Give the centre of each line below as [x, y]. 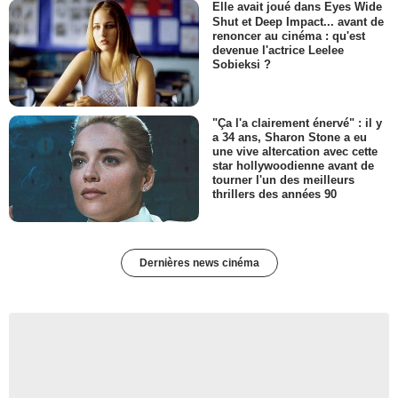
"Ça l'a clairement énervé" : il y [297, 123]
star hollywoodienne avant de [293, 166]
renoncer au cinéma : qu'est [289, 36]
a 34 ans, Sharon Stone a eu [290, 137]
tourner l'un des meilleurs [283, 180]
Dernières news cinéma [199, 263]
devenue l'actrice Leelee [278, 50]
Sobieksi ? [242, 64]
